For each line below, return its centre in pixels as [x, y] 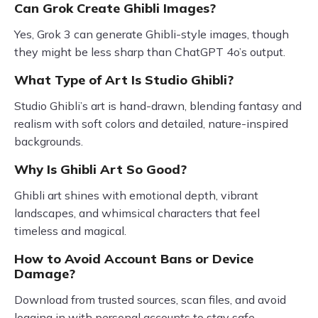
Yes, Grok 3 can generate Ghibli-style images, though [152, 34]
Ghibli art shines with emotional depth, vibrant [136, 195]
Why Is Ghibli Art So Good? [100, 169]
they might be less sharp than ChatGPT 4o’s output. [150, 51]
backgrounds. [49, 141]
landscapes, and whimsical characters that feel [137, 213]
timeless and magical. [70, 230]
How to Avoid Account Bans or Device [134, 258]
